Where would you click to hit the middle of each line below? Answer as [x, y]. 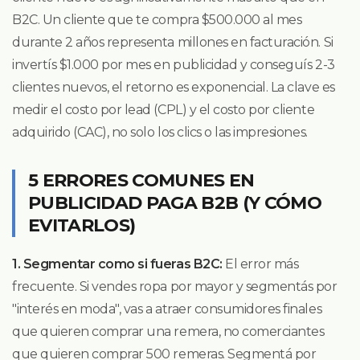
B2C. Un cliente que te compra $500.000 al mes [157, 19]
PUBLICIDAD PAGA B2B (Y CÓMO [175, 202]
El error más [260, 264]
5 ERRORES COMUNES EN [141, 180]
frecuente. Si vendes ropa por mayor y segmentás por [175, 286]
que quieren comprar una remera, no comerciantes [168, 331]
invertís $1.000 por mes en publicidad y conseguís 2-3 [174, 64]
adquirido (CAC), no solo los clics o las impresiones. [160, 132]
